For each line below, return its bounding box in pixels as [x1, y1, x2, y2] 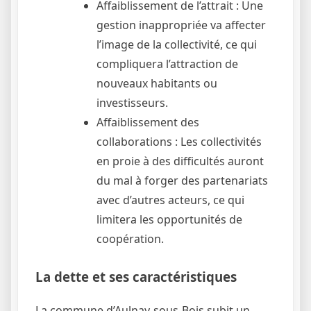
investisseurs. [96, 94, 168, 110]
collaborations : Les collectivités [96, 133, 262, 149]
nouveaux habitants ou [96, 75, 217, 91]
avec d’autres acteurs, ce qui [96, 192, 244, 208]
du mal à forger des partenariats [96, 172, 268, 188]
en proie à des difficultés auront [96, 153, 264, 169]
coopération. [96, 230, 164, 246]
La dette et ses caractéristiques [35, 267, 237, 285]
